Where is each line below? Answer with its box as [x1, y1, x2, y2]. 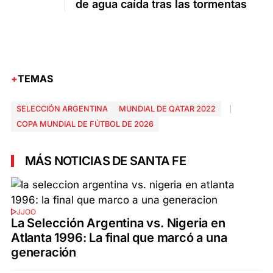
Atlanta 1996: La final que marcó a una [11, 230, 227, 246]
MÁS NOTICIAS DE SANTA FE [25, 154, 186, 169]
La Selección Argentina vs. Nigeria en [11, 216, 225, 231]
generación [11, 245, 77, 260]
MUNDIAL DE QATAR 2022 [119, 104, 216, 114]
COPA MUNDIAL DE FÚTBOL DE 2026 [16, 119, 154, 129]
